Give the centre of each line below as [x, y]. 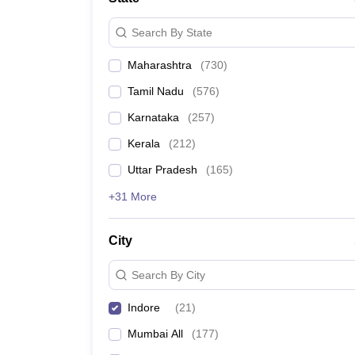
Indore [144, 307]
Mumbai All [155, 334]
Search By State [172, 32]
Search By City [168, 275]
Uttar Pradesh [162, 170]
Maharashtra [160, 65]
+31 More [133, 197]
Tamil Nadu [156, 91]
